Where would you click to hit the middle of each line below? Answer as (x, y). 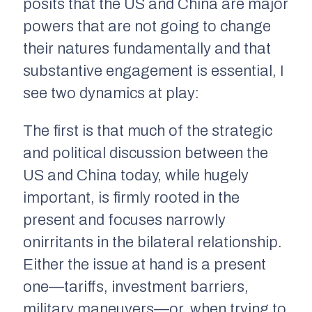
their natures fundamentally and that (147, 48)
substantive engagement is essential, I (154, 71)
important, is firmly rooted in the (131, 197)
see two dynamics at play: (111, 93)
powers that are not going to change (147, 26)
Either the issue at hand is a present (145, 264)
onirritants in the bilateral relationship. (153, 242)
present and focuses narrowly (124, 220)
